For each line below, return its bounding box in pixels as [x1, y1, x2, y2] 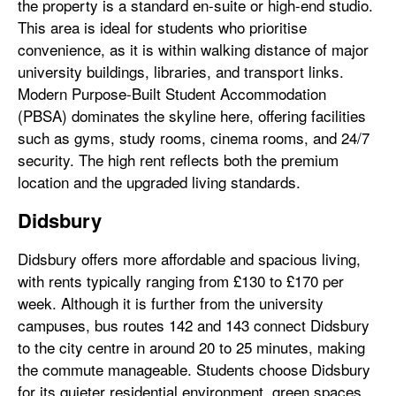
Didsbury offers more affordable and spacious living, [18, 247, 361, 270]
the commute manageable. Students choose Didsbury [18, 358, 370, 380]
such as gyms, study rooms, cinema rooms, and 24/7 [18, 126, 369, 148]
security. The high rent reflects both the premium [18, 148, 339, 171]
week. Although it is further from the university [18, 292, 324, 314]
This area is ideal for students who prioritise [18, 16, 307, 38]
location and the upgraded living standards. [18, 171, 301, 193]
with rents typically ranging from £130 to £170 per [18, 270, 344, 292]
